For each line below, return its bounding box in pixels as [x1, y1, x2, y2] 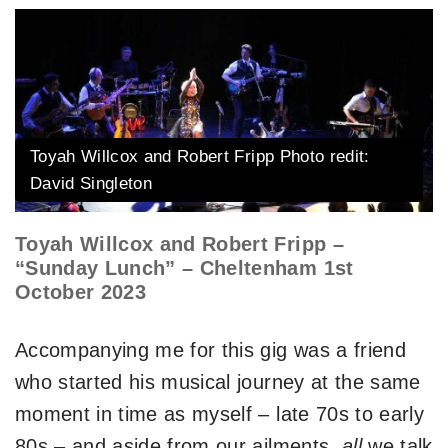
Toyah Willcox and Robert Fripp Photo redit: [30, 147, 370, 167]
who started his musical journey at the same [15, 371, 421, 394]
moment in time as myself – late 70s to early [15, 403, 424, 426]
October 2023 [15, 281, 147, 304]
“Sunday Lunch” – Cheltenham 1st [15, 257, 354, 280]
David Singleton [30, 174, 153, 194]
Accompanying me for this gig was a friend [15, 339, 406, 362]
